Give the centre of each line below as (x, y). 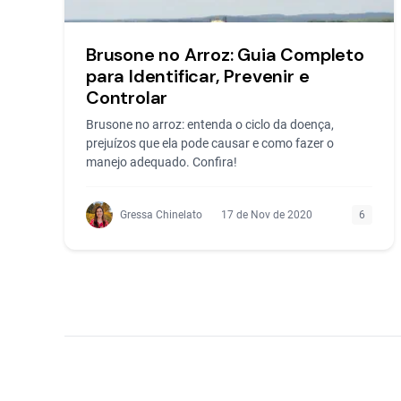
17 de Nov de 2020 (266, 215)
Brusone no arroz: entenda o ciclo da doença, (210, 124)
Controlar (127, 98)
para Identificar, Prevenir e (198, 76)
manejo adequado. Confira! (162, 162)
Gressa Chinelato (161, 215)
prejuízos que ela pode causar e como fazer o (210, 143)
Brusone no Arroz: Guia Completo (225, 55)
